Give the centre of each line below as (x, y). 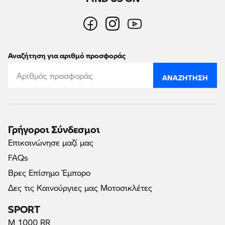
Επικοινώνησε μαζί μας (51, 143)
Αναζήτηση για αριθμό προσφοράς (67, 53)
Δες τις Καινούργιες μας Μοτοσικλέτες (80, 188)
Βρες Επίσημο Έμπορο (49, 173)
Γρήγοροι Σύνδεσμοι (54, 127)
